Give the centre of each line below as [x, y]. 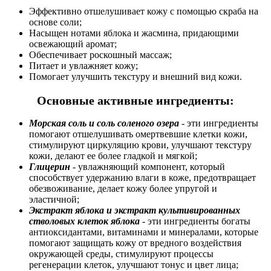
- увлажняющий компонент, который [149, 167]
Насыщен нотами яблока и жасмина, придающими [134, 33]
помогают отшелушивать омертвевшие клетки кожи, [138, 134]
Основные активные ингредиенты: [135, 100]
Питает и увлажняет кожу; [83, 66]
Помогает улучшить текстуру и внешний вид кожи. [135, 77]
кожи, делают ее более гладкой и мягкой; [113, 156]
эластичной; [54, 200]
